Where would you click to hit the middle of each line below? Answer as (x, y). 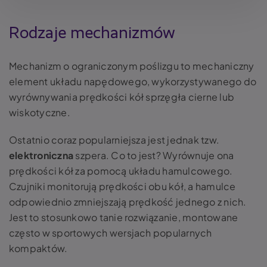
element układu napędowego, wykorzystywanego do (133, 82)
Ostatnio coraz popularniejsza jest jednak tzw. (114, 140)
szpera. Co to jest (116, 156)
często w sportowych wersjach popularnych (111, 233)
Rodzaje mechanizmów (92, 34)
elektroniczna (41, 156)
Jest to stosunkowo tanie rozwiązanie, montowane (124, 218)
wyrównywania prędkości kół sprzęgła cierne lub (122, 97)
